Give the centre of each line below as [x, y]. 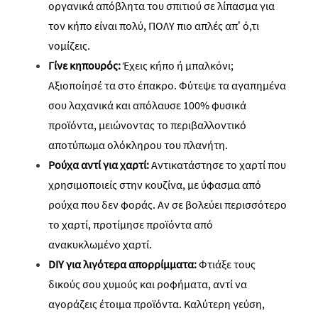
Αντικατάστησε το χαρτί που [219, 165]
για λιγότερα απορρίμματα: [131, 264]
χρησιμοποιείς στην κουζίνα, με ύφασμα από [155, 185]
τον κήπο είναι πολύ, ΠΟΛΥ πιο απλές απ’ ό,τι [154, 26]
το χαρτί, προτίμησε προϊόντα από [131, 224]
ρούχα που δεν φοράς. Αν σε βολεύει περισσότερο [168, 204]
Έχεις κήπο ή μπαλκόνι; [178, 65]
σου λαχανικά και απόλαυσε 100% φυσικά [147, 105]
